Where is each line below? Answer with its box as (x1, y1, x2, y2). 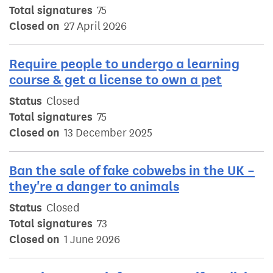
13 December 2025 (64, 126, 152, 140)
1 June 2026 (64, 233, 120, 247)
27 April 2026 (64, 19, 127, 34)
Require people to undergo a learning (9, 55, 239, 73)
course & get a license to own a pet (9, 71, 222, 88)
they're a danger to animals (9, 178, 179, 195)
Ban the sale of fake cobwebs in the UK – (9, 162, 255, 179)
